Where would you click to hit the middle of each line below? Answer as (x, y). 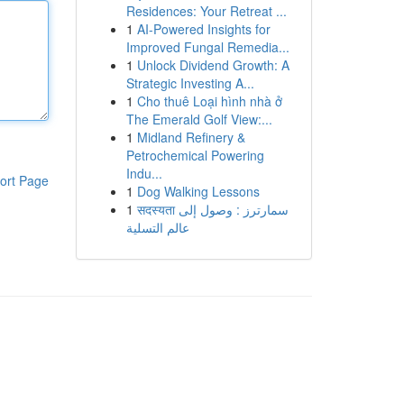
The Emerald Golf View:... (199, 119)
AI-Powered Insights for (203, 29)
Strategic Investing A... (190, 83)
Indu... (144, 173)
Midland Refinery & (191, 137)
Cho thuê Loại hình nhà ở (209, 101)
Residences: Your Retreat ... (206, 11)
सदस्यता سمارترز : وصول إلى (157, 209)
